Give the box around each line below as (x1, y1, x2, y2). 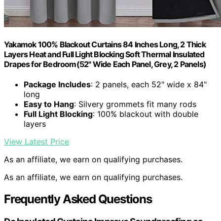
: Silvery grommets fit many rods (74, 99, 196, 110)
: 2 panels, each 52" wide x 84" (91, 79, 207, 90)
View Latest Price (4, 137, 69, 147)
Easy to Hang (24, 99, 74, 110)
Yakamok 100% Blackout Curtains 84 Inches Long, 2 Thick (4, 39, 206, 49)
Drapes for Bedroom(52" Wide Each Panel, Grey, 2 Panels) (4, 59, 207, 69)
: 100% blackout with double (93, 109, 198, 119)
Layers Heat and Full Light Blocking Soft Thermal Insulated (4, 49, 205, 59)
